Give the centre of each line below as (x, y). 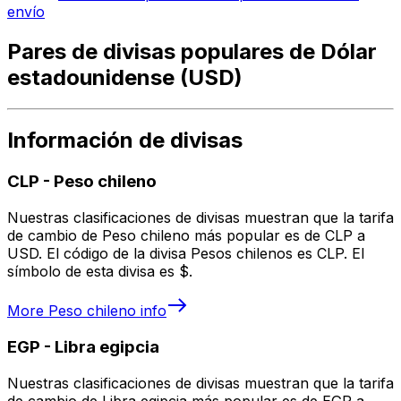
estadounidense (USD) (125, 77)
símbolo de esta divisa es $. (100, 272)
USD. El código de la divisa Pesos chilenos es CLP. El (186, 254)
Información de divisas (125, 141)
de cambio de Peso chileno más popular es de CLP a (186, 236)
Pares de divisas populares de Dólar (192, 51)
